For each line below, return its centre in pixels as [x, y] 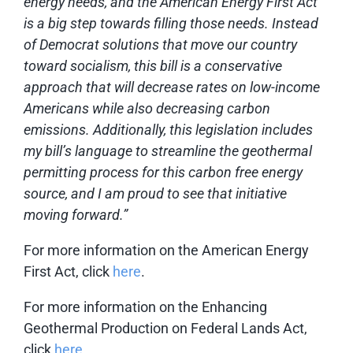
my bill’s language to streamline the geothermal [168, 150]
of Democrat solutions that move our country [160, 44]
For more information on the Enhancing [145, 307]
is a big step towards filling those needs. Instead [171, 23]
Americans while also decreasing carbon [147, 108]
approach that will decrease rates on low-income [172, 87]
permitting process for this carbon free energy [163, 172]
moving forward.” [76, 214]
